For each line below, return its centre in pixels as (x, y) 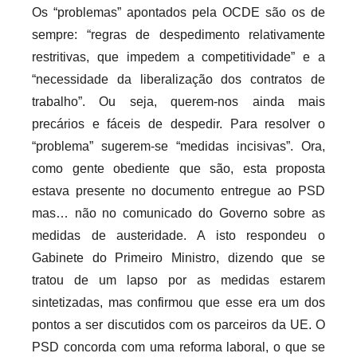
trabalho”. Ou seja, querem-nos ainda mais (178, 101)
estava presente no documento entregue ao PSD (178, 190)
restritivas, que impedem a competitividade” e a (178, 57)
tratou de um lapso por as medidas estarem (178, 280)
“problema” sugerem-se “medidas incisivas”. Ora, (178, 146)
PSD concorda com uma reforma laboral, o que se (178, 347)
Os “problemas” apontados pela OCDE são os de (178, 12)
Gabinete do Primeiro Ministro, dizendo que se (178, 257)
